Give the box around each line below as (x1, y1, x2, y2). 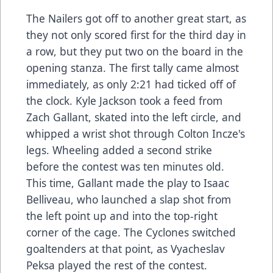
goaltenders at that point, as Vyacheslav (26, 241, 225, 257)
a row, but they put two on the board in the (26, 44, 243, 59)
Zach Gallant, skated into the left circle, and (26, 110, 241, 125)
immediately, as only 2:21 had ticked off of (26, 77, 236, 92)
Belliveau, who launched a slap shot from (26, 192, 231, 207)
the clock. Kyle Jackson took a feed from (26, 93, 222, 108)
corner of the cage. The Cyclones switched (26, 225, 236, 240)
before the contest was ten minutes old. (26, 159, 224, 174)
